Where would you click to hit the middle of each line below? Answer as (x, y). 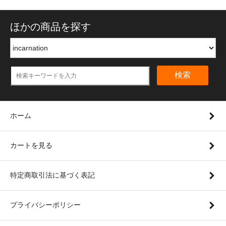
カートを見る (31, 145)
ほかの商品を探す (50, 26)
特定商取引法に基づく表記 (52, 175)
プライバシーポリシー (45, 205)
